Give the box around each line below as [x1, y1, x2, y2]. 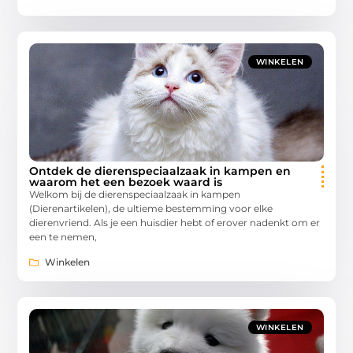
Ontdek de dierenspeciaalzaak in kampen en [29, 164, 292, 179]
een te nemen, [29, 231, 98, 243]
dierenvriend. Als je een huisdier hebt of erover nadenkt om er [29, 217, 321, 229]
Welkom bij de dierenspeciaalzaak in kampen [29, 188, 241, 201]
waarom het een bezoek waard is [29, 175, 223, 190]
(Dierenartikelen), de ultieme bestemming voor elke [29, 203, 273, 215]
